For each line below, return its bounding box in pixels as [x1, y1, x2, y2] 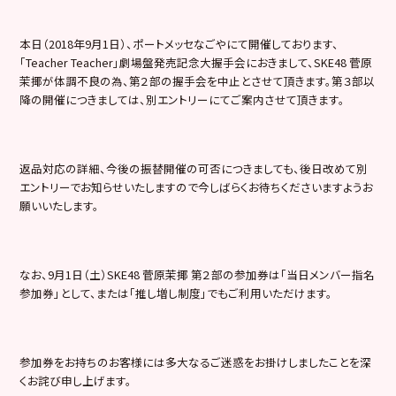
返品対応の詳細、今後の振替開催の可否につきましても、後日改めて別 [19, 159, 369, 177]
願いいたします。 [19, 196, 100, 214]
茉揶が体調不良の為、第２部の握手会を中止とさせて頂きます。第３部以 [19, 72, 376, 89]
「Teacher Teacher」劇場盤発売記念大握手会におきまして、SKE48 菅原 [19, 53, 373, 71]
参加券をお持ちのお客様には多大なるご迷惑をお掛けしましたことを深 [19, 353, 372, 370]
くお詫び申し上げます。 [19, 371, 133, 389]
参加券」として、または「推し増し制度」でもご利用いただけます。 [19, 284, 333, 301]
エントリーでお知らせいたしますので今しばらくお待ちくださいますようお [19, 178, 374, 195]
